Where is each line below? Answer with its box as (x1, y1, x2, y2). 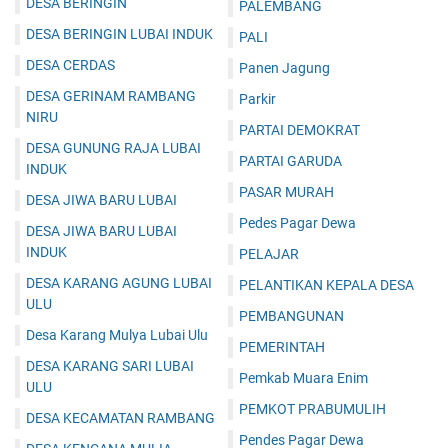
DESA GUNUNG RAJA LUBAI (26, 140, 201, 157)
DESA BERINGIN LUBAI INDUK (26, 26, 213, 43)
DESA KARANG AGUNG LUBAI (26, 275, 212, 292)
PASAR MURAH (239, 184, 334, 201)
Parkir (239, 91, 276, 108)
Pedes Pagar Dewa (239, 215, 356, 232)
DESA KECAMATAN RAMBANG (26, 410, 215, 427)
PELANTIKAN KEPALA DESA (239, 277, 414, 294)
